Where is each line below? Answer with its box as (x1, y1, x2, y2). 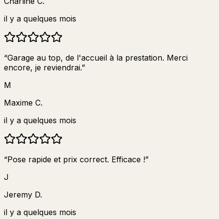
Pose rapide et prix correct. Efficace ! (7, 154, 145, 164)
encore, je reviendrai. (4, 62, 82, 72)
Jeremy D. (4, 189, 42, 199)
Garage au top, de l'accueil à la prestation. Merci (7, 52, 188, 63)
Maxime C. (4, 97, 43, 108)
